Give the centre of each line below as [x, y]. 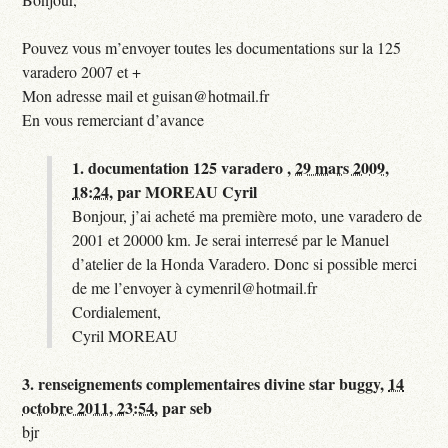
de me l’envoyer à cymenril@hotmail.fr [195, 287]
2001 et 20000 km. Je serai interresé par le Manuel [231, 239]
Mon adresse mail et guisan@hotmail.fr [146, 95]
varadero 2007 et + [82, 71]
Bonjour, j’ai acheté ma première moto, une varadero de [247, 215]
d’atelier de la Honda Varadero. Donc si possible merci [245, 263]
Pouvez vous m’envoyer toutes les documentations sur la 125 [212, 47]
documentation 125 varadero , [192, 167]
